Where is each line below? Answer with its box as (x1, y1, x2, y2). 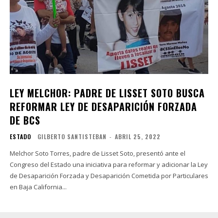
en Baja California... (10, 182, 67, 192)
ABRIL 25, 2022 (115, 132, 161, 141)
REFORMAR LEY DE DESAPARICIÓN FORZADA (10, 99, 197, 114)
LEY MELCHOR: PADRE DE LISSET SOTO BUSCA (10, 86, 205, 101)
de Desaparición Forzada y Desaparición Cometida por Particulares (10, 171, 208, 181)
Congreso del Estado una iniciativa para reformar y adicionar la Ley (10, 160, 208, 169)
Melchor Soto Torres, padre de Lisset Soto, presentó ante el (10, 149, 185, 158)
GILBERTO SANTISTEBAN (37, 132, 107, 141)
